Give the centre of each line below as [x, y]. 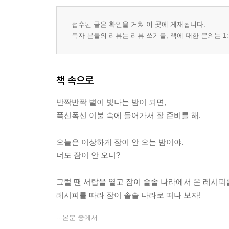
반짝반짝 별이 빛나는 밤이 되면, [111, 102]
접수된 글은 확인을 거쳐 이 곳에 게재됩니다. [139, 24]
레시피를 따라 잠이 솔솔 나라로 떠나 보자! [129, 195]
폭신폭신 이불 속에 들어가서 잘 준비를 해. [129, 115]
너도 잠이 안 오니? [88, 155]
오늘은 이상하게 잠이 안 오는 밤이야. [120, 142]
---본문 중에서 [77, 217]
